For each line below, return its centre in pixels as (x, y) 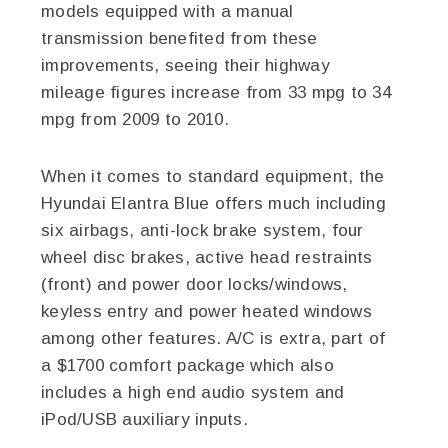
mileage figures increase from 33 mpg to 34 (216, 93)
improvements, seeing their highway (185, 66)
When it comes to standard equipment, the (213, 177)
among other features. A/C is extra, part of (213, 339)
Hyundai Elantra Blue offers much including (213, 204)
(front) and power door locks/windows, (194, 285)
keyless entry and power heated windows (206, 312)
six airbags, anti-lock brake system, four (202, 231)
